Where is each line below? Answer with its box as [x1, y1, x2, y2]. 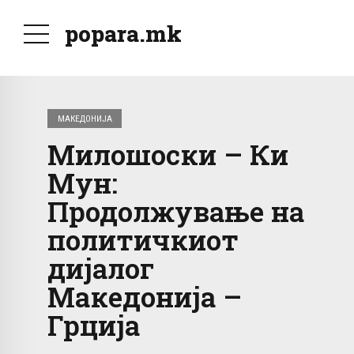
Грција [47, 307, 140, 344]
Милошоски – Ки [47, 136, 288, 173]
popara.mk [65, 19, 182, 48]
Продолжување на [47, 193, 304, 230]
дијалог [47, 250, 155, 287]
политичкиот [47, 221, 239, 258]
